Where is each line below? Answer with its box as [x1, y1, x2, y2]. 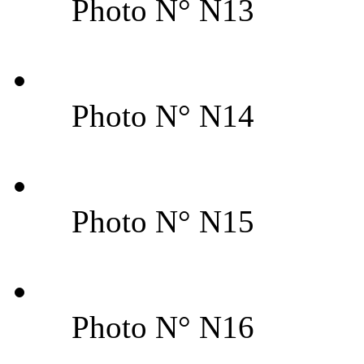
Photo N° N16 [71, 309, 254, 344]
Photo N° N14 [71, 97, 254, 133]
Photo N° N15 [71, 203, 254, 239]
